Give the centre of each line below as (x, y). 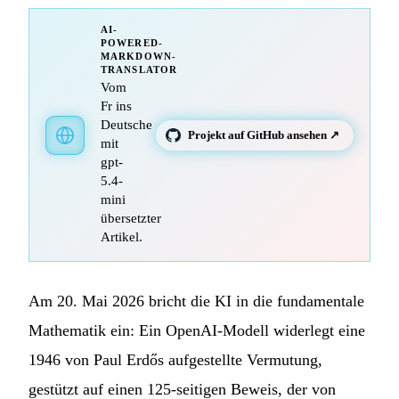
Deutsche (126, 125)
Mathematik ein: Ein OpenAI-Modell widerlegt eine (197, 331)
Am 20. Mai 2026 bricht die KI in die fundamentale (196, 301)
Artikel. (122, 237)
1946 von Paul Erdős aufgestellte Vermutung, (175, 360)
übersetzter (131, 219)
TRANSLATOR (139, 70)
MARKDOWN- (139, 57)
